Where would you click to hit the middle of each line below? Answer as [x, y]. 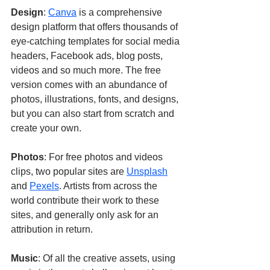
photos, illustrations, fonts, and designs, [96, 99]
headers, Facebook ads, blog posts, [88, 56]
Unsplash [147, 172]
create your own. [46, 128]
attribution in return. [53, 230]
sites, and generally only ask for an [86, 215]
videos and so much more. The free [87, 71]
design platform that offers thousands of [96, 27]
